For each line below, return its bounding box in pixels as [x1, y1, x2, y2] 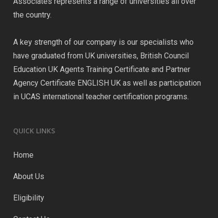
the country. [13, 10, 52, 19]
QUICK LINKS [13, 126, 55, 135]
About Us [13, 172, 44, 181]
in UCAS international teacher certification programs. [13, 92, 189, 101]
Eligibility [13, 193, 44, 202]
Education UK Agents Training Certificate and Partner [13, 65, 190, 74]
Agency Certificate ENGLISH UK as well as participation [13, 78, 201, 88]
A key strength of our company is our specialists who [13, 37, 194, 47]
